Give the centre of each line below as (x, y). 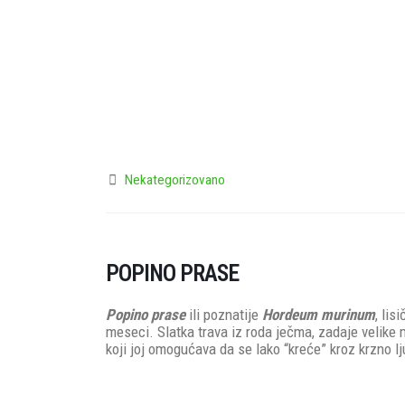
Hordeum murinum (319, 314)
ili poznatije (226, 314)
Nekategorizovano (175, 179)
